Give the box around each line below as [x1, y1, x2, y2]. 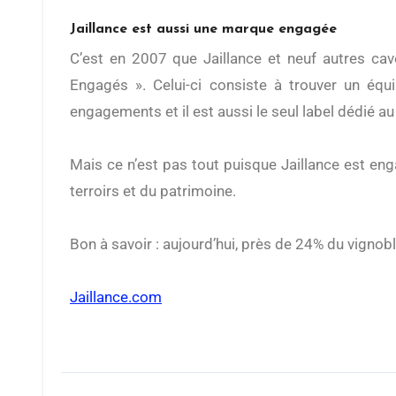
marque [222, 22, 274, 37]
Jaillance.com [70, 288, 162, 307]
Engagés [70, 76, 128, 95]
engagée [278, 22, 337, 37]
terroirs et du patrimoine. [70, 182, 236, 201]
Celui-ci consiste [153, 76, 274, 95]
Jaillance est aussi [70, 22, 194, 37]
